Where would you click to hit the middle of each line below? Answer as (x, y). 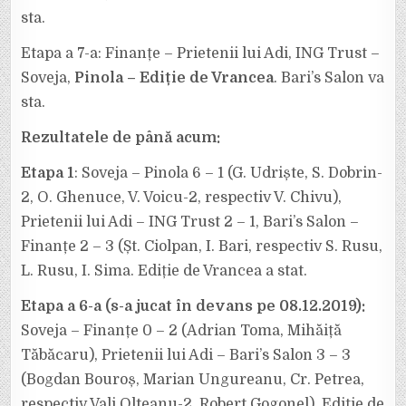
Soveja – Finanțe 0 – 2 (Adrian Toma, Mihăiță (182, 330)
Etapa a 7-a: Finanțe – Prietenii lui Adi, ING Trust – (201, 53)
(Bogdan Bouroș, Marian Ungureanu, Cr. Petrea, (193, 379)
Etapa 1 (48, 173)
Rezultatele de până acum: (121, 137)
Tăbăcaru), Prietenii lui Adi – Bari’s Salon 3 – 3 (186, 355)
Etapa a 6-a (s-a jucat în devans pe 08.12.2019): (193, 306)
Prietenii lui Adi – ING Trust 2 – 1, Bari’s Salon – (190, 222)
